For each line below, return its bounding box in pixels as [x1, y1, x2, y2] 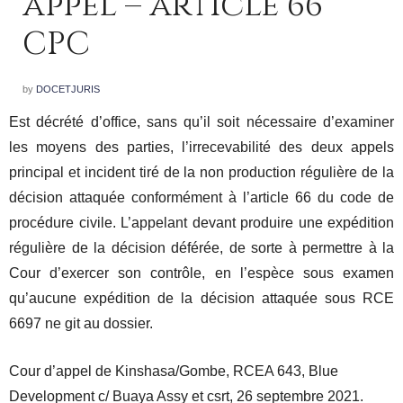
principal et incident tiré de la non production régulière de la [9, 165, 394, 180]
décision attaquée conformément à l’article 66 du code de [9, 190, 394, 205]
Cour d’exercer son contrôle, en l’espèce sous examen [9, 265, 394, 281]
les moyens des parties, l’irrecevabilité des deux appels [9, 139, 394, 155]
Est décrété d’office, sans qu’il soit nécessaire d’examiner [9, 114, 394, 130]
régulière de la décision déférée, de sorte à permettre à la [9, 240, 394, 255]
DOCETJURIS [36, 84, 100, 94]
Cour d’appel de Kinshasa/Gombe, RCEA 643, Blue [9, 363, 338, 379]
